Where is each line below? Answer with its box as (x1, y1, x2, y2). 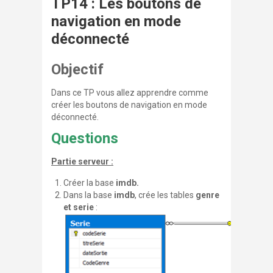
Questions (51, 130, 118, 147)
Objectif (51, 61, 104, 78)
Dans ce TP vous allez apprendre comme (51, 88, 208, 97)
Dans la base (63, 190, 114, 200)
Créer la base (63, 178, 116, 188)
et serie (63, 202, 96, 212)
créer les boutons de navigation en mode (51, 100, 207, 110)
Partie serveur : (51, 157, 113, 166)
